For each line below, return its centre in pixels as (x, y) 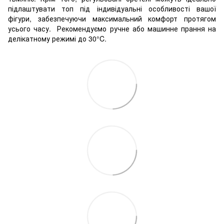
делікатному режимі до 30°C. (57, 38)
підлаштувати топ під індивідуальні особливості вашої (112, 8)
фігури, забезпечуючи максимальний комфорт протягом (112, 18)
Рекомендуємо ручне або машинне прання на (136, 28)
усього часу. (33, 28)
